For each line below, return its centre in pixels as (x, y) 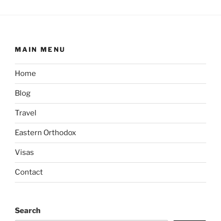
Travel (26, 113)
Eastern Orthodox (45, 133)
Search (28, 210)
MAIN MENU (40, 50)
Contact (29, 172)
